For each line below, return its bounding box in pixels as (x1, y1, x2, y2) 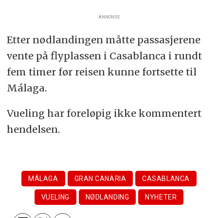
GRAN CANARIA (74, 175, 127, 183)
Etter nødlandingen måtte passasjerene (6, 33, 200, 46)
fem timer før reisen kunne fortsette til (6, 65, 197, 78)
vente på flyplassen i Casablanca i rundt (6, 49, 202, 62)
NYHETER (145, 193, 177, 201)
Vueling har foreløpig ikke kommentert (6, 107, 201, 120)
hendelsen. (6, 123, 62, 136)
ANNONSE (98, 14, 120, 19)
